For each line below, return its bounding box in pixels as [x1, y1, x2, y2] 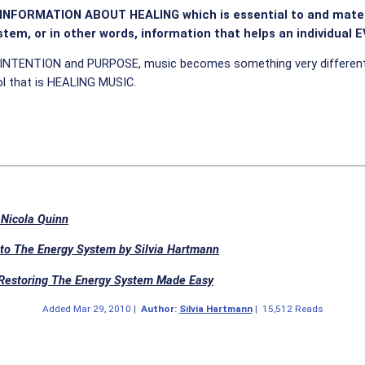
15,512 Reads [262, 302, 323, 314]
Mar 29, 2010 [73, 302, 131, 314]
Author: [140, 302, 179, 314]
